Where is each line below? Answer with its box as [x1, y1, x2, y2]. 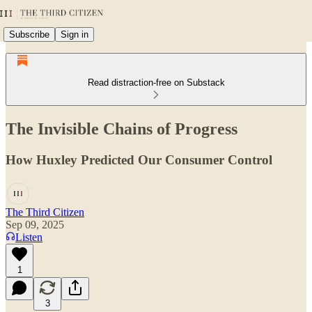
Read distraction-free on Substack [87, 77, 225, 88]
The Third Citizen [6, 205, 84, 218]
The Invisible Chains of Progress [6, 119, 237, 138]
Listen [15, 231, 42, 243]
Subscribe [9, 29, 49, 40]
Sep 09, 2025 [6, 218, 64, 231]
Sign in [61, 29, 88, 40]
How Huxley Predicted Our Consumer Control [6, 152, 272, 167]
